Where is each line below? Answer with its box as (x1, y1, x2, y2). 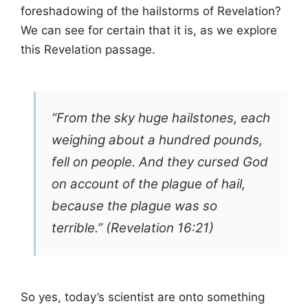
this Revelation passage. (21, 43, 155, 56)
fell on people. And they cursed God (52, 154, 269, 170)
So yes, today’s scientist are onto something (21, 290, 265, 305)
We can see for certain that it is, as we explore (21, 23, 277, 37)
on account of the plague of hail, (52, 176, 246, 192)
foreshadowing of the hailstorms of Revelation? (21, 4, 281, 18)
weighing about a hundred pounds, (52, 132, 263, 148)
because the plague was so (52, 198, 218, 214)
